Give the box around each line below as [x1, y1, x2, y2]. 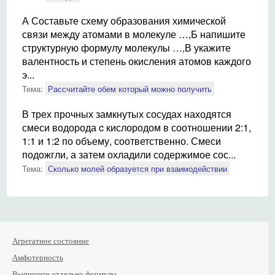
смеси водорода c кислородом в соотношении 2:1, [22, 120, 251, 134]
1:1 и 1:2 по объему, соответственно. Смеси [22, 134, 221, 148]
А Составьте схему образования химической [22, 14, 226, 28]
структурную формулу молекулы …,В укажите [22, 41, 231, 55]
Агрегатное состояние [12, 236, 89, 246]
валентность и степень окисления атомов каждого [22, 54, 251, 68]
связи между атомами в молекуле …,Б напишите [22, 27, 246, 41]
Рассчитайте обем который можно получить [48, 83, 212, 95]
